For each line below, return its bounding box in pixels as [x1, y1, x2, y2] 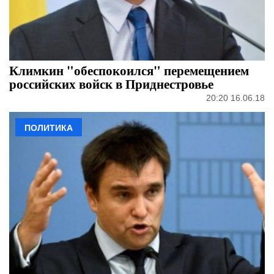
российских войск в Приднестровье [9, 75, 213, 94]
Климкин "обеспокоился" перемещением [9, 61, 249, 80]
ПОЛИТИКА [24, 123, 73, 133]
